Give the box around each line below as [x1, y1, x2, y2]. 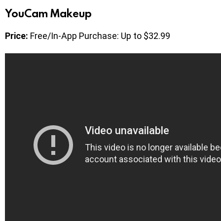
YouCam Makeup [5, 6, 92, 21]
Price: [5, 31, 28, 41]
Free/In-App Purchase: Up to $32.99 [28, 31, 170, 41]
